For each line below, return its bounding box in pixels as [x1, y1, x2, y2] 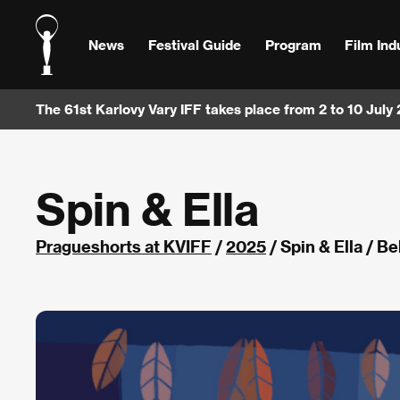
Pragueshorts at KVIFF [36, 237, 212, 255]
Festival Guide [147, 36, 241, 53]
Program [264, 36, 321, 53]
